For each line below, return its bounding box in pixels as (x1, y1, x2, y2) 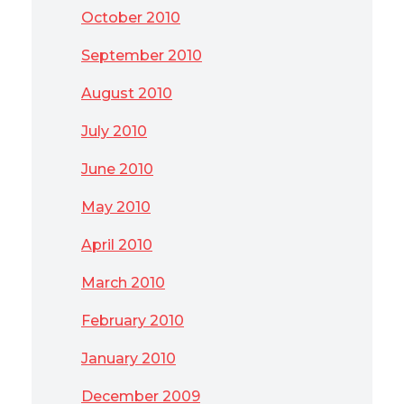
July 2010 (81, 123, 147, 140)
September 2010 (81, 47, 202, 64)
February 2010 (81, 312, 184, 329)
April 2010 (81, 236, 152, 253)
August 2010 (81, 85, 172, 102)
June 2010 (81, 161, 153, 178)
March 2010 (81, 274, 165, 291)
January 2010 (81, 350, 176, 367)
